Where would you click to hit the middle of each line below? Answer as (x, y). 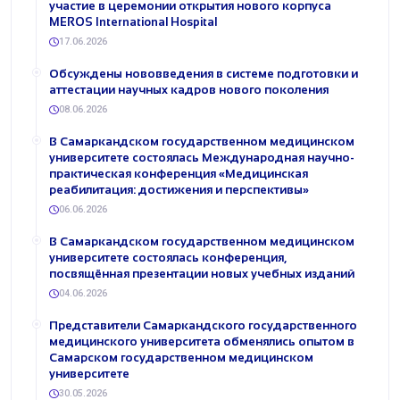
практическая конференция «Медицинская (179, 174)
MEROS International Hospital (133, 22)
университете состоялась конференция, (168, 258)
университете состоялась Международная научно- (202, 158)
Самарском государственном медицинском (181, 358)
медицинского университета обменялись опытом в (202, 342)
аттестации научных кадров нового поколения (189, 90)
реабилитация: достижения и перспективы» (179, 190)
